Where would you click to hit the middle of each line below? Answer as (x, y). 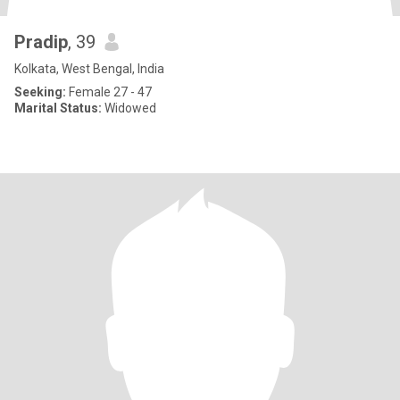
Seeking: (40, 92)
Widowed (129, 108)
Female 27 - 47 (109, 92)
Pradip (41, 42)
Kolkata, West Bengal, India (89, 69)
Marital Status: (58, 108)
